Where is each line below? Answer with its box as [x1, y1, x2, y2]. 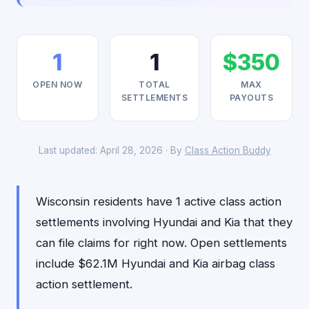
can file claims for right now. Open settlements [36, 236, 287, 250]
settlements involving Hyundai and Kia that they [36, 215, 292, 229]
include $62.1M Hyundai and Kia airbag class [36, 257, 275, 270]
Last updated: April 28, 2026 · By [38, 145, 185, 156]
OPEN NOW [32, 79, 83, 90]
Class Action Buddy [184, 145, 271, 156]
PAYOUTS [229, 92, 274, 103]
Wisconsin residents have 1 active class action [36, 195, 281, 208]
